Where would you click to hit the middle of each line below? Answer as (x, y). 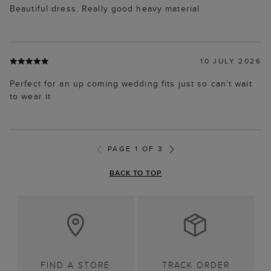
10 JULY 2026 (231, 61)
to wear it (31, 96)
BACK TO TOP (135, 173)
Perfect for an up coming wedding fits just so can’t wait (131, 84)
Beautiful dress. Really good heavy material (105, 9)
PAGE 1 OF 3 (135, 149)
